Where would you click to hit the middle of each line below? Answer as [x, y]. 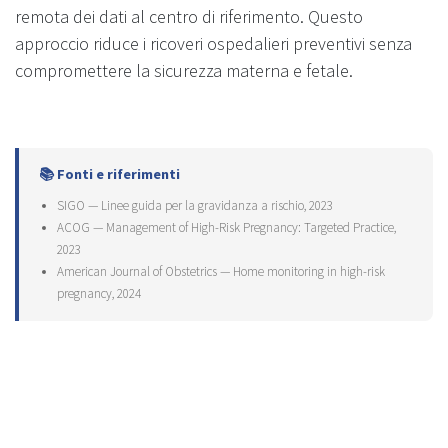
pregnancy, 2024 [99, 293]
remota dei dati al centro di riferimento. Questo [189, 16]
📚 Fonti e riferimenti [109, 173]
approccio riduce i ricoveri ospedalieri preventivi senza [213, 43]
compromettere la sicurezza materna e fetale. [184, 70]
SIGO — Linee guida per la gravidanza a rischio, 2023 [195, 205]
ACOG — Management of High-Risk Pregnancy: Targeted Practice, [226, 227]
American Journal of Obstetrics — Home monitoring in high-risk [221, 271]
